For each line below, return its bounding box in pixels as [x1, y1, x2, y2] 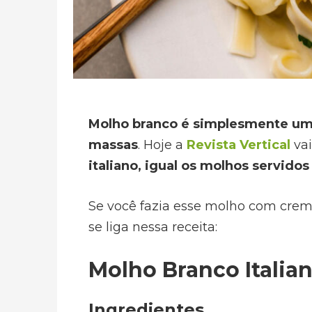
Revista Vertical [187, 137, 290, 153]
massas [88, 137, 138, 153]
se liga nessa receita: [88, 219, 217, 235]
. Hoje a [138, 137, 187, 153]
